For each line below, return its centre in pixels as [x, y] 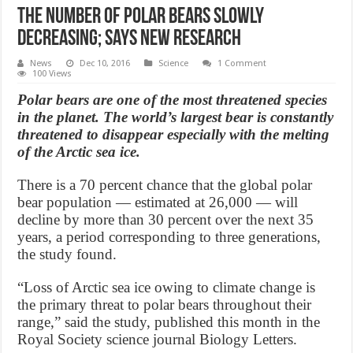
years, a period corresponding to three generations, [169, 236]
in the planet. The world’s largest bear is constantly [176, 117]
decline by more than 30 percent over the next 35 [166, 219]
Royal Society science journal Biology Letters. [158, 339]
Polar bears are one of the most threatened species [173, 99]
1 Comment [242, 63]
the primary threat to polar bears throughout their [165, 304]
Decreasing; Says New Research [130, 39]
